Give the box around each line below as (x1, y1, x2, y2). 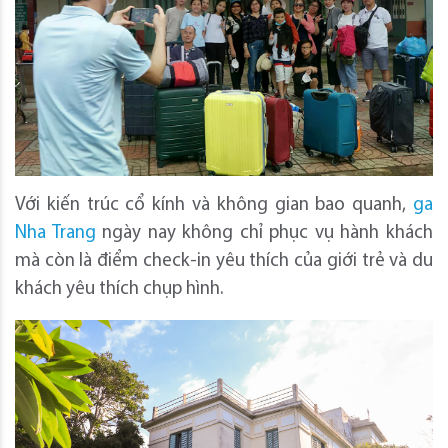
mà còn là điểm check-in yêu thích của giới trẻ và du (15, 251, 433, 271)
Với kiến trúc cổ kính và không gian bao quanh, (15, 195, 413, 215)
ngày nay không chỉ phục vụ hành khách (95, 223, 434, 243)
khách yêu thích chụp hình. (15, 279, 223, 299)
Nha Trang (15, 223, 96, 243)
